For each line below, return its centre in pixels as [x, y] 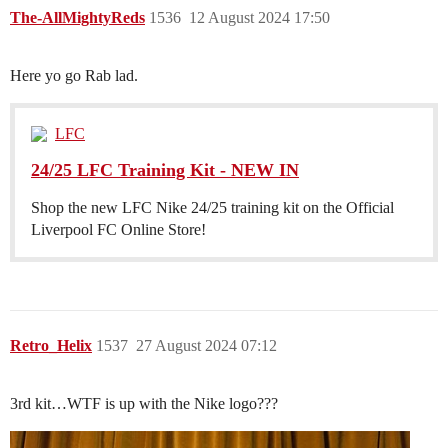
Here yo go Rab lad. [74, 76]
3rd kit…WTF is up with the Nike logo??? [144, 404]
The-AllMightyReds [77, 18]
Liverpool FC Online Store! [118, 230]
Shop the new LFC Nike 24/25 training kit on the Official [212, 208]
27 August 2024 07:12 [206, 346]
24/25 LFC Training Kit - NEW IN [165, 170]
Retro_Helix [51, 346]
